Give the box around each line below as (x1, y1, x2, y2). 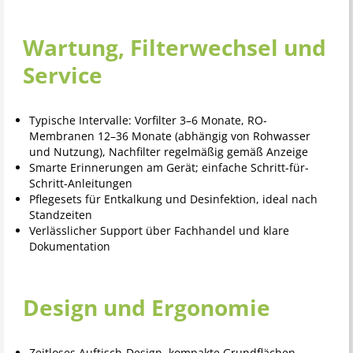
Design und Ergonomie (23, 292, 270, 323)
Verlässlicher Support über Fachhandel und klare (28, 223, 289, 239)
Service (23, 60, 102, 91)
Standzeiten (28, 207, 92, 223)
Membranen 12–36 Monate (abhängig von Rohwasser (28, 128, 310, 144)
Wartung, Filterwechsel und (23, 32, 326, 63)
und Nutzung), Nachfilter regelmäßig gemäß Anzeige (28, 144, 308, 160)
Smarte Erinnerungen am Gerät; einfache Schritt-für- (28, 160, 309, 176)
